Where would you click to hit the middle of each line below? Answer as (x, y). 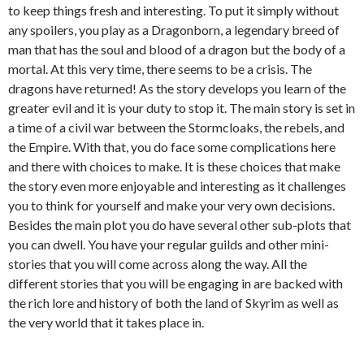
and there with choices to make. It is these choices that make (174, 166)
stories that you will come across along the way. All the (158, 264)
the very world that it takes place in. (106, 322)
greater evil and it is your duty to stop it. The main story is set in (182, 108)
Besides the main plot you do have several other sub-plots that (180, 225)
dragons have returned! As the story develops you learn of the (177, 88)
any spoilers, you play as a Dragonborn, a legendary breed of (174, 30)
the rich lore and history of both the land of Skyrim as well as (173, 303)
